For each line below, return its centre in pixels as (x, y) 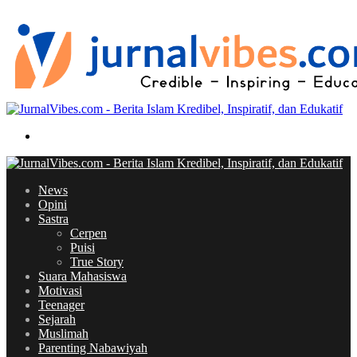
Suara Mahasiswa (82, 276)
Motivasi (60, 290)
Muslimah (63, 333)
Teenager (61, 305)
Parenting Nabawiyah (93, 348)
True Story (97, 262)
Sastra (53, 219)
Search (55, 135)
